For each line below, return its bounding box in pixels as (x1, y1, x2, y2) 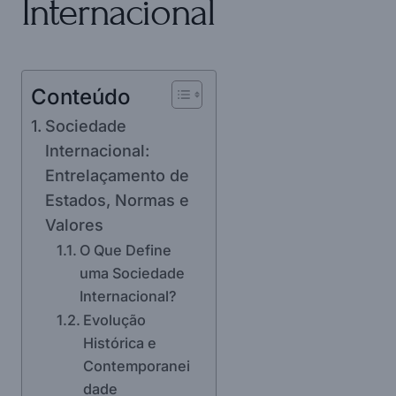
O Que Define (79, 240, 171, 259)
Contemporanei (82, 356, 190, 375)
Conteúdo (31, 83, 131, 110)
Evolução (82, 310, 146, 329)
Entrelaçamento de (44, 165, 189, 185)
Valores (44, 215, 103, 234)
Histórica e (82, 333, 156, 352)
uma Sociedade (79, 263, 185, 282)
